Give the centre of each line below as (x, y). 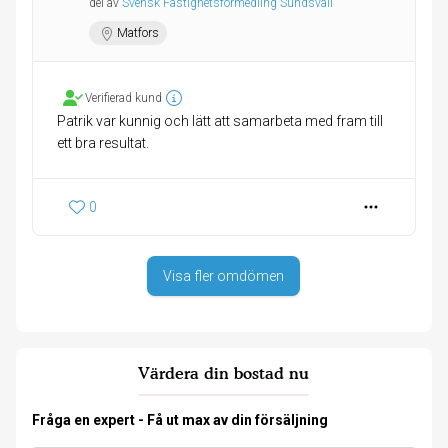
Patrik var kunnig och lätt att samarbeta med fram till (220, 121)
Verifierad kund (123, 98)
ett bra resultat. (103, 143)
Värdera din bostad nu (224, 373)
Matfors (138, 33)
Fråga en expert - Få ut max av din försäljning (180, 420)
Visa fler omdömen (224, 276)
